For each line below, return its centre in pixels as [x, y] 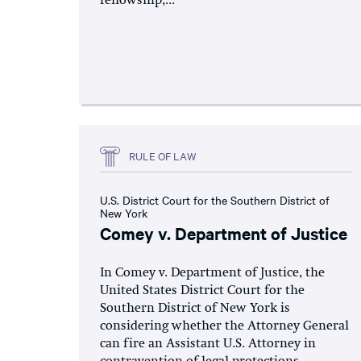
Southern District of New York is [195, 308]
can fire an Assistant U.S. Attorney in [208, 344]
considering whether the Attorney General [224, 326]
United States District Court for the [202, 290]
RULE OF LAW [163, 156]
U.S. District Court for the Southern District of [215, 199]
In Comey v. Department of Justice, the [212, 273]
